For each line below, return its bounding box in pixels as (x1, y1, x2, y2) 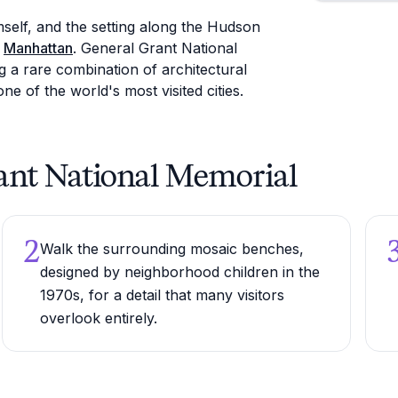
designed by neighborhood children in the (39, 263, 320, 281)
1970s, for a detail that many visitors (39, 286, 284, 304)
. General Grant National (73, 39, 237, 57)
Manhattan (4, 39, 73, 57)
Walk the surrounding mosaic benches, (39, 240, 304, 258)
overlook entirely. (39, 309, 157, 327)
